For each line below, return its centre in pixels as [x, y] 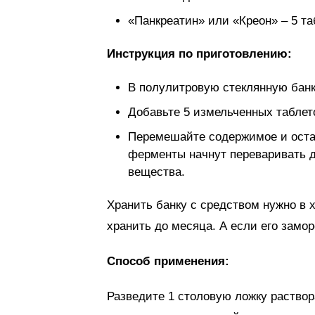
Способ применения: [168, 261]
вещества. [156, 172]
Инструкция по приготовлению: [199, 54]
